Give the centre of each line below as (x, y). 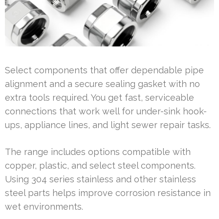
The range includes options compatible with (98, 152)
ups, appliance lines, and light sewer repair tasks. (108, 125)
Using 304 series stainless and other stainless (100, 179)
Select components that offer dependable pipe (104, 70)
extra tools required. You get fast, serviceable (99, 98)
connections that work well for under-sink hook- (106, 111)
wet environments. (44, 207)
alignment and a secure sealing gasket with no (102, 84)
